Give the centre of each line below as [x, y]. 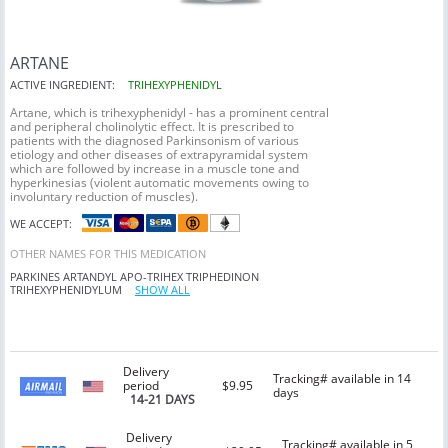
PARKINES [35, 277]
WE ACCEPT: [41, 223]
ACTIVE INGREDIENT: [62, 85]
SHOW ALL [162, 290]
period [141, 386]
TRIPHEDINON [222, 277]
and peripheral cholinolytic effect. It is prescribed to [152, 127]
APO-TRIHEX [151, 277]
